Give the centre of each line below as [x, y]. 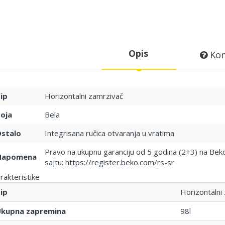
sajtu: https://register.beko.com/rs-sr [109, 162]
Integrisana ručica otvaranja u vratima [109, 133]
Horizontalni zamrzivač [84, 96]
